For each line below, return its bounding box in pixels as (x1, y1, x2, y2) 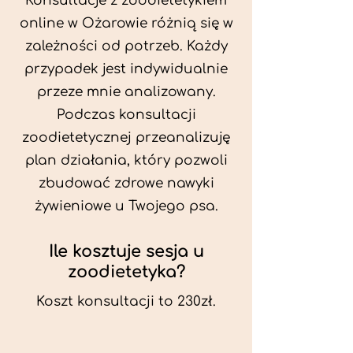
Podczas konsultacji (56, 107, 196, 122)
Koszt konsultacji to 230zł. (36, 294, 216, 309)
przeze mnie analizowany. (36, 84, 216, 99)
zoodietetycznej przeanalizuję (22, 130, 230, 145)
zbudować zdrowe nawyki (38, 176, 214, 191)
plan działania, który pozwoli (24, 153, 228, 168)
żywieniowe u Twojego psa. (34, 199, 218, 214)
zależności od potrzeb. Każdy (24, 39, 228, 54)
